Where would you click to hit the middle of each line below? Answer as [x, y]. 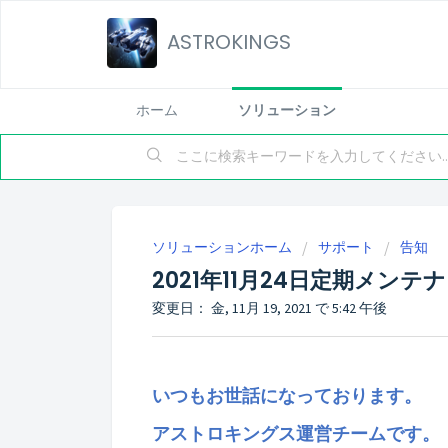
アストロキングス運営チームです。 [296, 434]
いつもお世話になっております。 [287, 395]
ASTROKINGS [229, 42]
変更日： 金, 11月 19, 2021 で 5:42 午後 [269, 308]
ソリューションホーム [223, 247]
